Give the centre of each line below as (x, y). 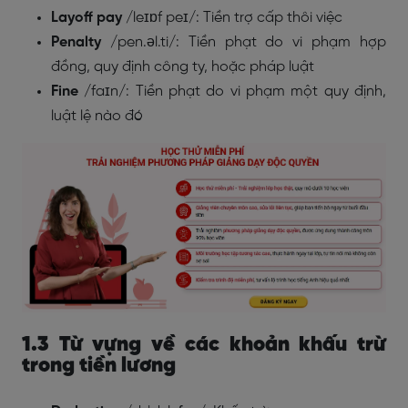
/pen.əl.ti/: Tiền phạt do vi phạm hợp (244, 42)
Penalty (76, 42)
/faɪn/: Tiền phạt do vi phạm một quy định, (232, 92)
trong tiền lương (99, 366)
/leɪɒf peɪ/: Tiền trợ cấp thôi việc (232, 18)
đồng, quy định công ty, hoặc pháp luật (183, 67)
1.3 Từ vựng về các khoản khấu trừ (204, 345)
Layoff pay (87, 18)
